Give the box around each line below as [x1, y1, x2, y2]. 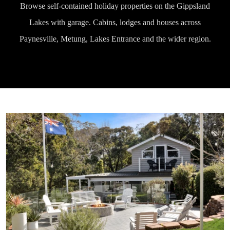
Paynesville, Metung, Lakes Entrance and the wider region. [19, 34, 211, 43]
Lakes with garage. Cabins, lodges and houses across [29, 18, 201, 27]
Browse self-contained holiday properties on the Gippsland [20, 2, 210, 10]
